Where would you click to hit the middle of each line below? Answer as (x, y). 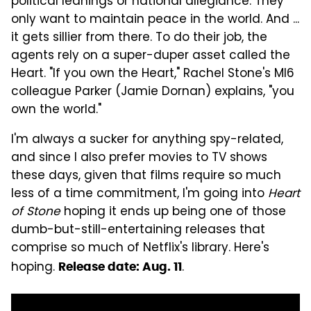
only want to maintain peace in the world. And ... (155, 20)
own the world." (56, 110)
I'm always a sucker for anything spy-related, (147, 140)
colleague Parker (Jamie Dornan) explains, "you (153, 92)
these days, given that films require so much (146, 176)
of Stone (36, 212)
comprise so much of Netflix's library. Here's (140, 248)
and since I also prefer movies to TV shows (139, 158)
